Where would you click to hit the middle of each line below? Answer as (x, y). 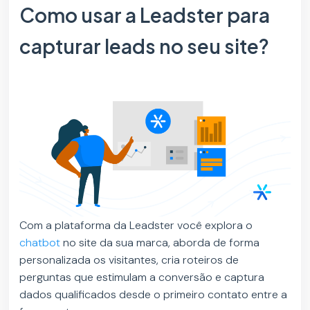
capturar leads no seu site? (145, 46)
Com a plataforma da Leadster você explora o (136, 225)
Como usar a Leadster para (145, 15)
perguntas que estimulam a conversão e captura (142, 277)
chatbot (40, 242)
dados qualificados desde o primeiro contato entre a (154, 294)
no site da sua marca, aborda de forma (160, 242)
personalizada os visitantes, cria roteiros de (129, 259)
